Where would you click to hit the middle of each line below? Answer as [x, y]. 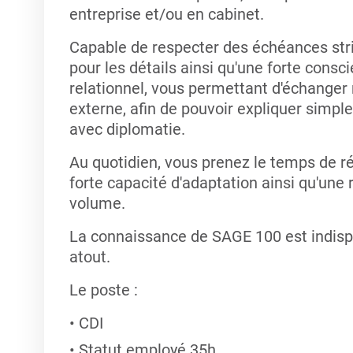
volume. [97, 203]
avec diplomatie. [127, 129]
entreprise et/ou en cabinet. [166, 14]
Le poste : [103, 290]
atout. [89, 257]
